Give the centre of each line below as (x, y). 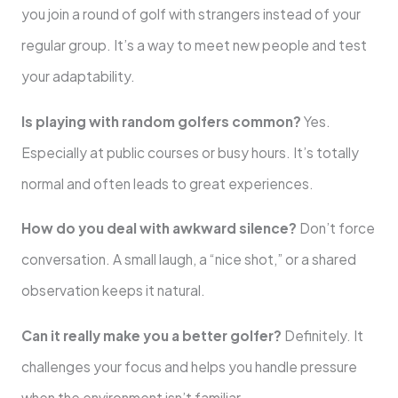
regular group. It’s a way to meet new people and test (194, 45)
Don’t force (335, 228)
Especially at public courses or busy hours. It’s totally (190, 152)
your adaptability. (78, 76)
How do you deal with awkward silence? (159, 228)
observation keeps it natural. (113, 291)
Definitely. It (322, 335)
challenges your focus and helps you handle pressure (189, 366)
